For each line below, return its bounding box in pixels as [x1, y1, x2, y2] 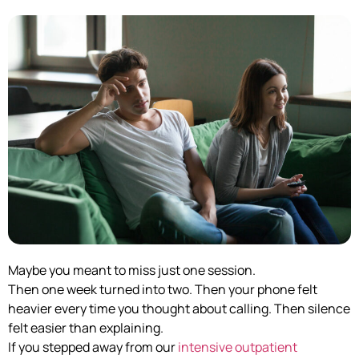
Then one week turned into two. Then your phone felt [8, 280, 317, 298]
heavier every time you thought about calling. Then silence [8, 299, 350, 317]
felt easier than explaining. [8, 318, 163, 337]
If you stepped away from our [8, 337, 178, 356]
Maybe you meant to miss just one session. [8, 260, 256, 279]
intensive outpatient [178, 337, 297, 356]
